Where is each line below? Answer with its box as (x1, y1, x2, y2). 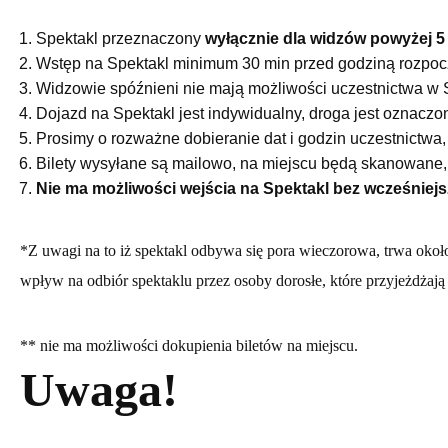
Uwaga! (20, 362, 178, 416)
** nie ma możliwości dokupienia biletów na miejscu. (20, 336, 358, 354)
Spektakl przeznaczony (36, 29, 205, 47)
